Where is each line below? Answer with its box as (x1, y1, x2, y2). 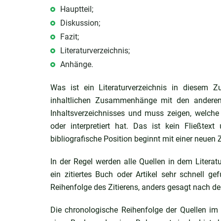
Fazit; (60, 32, 79, 41)
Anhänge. (60, 60, 93, 69)
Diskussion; (60, 18, 100, 28)
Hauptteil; (60, 4, 93, 14)
